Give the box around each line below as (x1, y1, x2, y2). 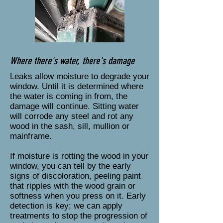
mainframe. (10, 131, 52, 141)
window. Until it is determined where (10, 82, 143, 91)
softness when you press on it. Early (10, 191, 146, 201)
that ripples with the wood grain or (10, 181, 135, 191)
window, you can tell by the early (10, 161, 131, 171)
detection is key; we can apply (10, 201, 122, 211)
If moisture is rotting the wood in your (10, 151, 148, 161)
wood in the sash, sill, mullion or (10, 121, 129, 131)
